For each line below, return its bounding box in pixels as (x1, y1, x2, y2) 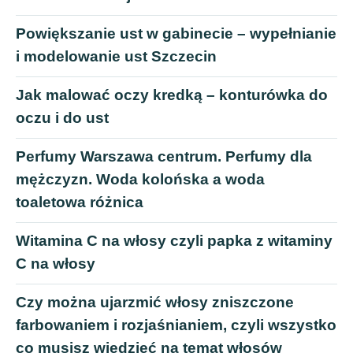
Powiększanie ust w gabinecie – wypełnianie (16, 25, 336, 43)
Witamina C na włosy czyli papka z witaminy (16, 232, 333, 250)
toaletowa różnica (16, 194, 143, 211)
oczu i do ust (16, 110, 109, 127)
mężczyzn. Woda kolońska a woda (16, 171, 265, 188)
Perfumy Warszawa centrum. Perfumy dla (16, 148, 312, 165)
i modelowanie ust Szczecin (16, 48, 217, 65)
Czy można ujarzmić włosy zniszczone (16, 294, 294, 311)
